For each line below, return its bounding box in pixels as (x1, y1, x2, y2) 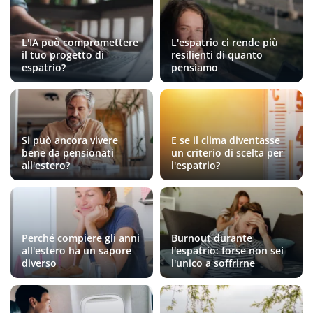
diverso (22, 256, 57, 270)
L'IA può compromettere (22, 35, 138, 49)
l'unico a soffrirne (171, 256, 255, 270)
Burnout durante (171, 231, 252, 245)
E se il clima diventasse (171, 133, 280, 147)
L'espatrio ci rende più (171, 35, 278, 49)
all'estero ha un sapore (22, 243, 131, 257)
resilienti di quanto (171, 48, 263, 61)
